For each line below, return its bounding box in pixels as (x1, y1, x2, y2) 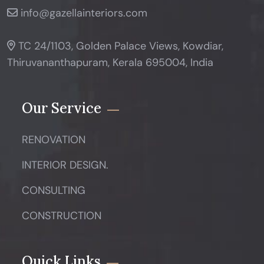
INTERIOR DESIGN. (21, 158, 108, 172)
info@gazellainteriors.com (21, 6, 147, 20)
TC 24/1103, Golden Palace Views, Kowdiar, (15, 39, 223, 53)
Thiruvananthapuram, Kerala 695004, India (7, 55, 213, 70)
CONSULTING (21, 183, 85, 197)
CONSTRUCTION (21, 209, 101, 223)
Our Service (21, 99, 101, 117)
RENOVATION (21, 133, 85, 147)
